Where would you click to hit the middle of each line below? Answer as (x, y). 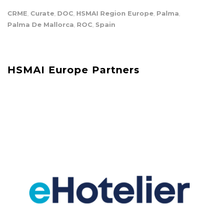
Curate (42, 13)
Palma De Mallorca (41, 25)
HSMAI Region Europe (115, 13)
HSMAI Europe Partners (74, 70)
